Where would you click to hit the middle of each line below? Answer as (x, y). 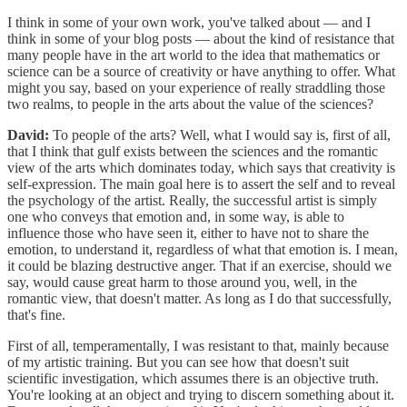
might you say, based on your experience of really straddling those (196, 87)
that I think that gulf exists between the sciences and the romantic (193, 151)
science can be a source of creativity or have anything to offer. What (201, 71)
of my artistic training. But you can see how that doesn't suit (178, 362)
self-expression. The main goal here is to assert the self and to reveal (201, 184)
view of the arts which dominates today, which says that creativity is (201, 167)
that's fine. (36, 314)
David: (30, 134)
